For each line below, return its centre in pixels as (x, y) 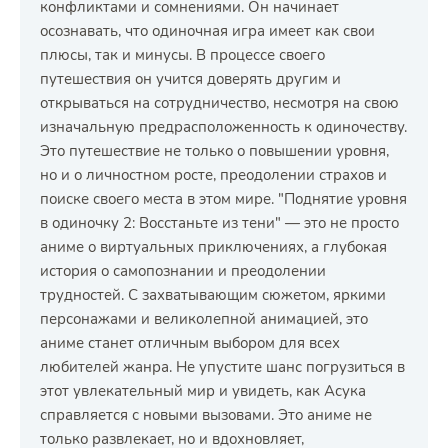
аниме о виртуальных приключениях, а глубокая (213, 247)
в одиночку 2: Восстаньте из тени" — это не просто (219, 223)
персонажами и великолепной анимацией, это (204, 319)
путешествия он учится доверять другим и (190, 79)
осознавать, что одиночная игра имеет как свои (207, 31)
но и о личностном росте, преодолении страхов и (213, 175)
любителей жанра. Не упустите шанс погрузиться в (222, 367)
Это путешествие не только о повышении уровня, (214, 151)
